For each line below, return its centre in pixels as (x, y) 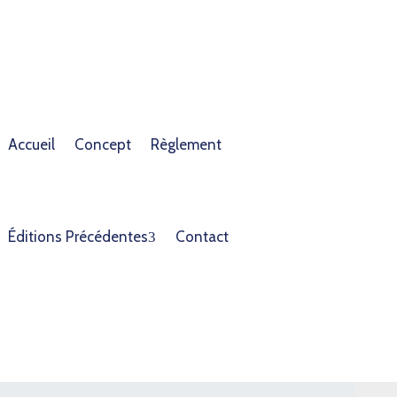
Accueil (32, 145)
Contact (202, 237)
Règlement (187, 145)
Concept (103, 145)
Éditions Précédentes (78, 237)
